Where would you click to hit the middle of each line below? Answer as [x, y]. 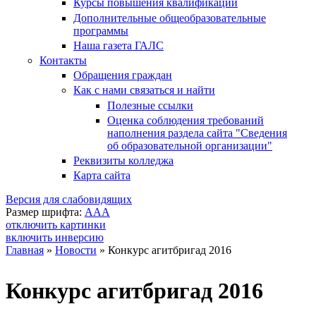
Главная [25, 250]
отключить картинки [56, 225]
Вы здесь [40, 268]
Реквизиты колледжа [123, 160]
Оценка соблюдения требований [186, 120]
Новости [76, 250]
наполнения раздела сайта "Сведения [197, 133]
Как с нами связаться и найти [144, 90]
